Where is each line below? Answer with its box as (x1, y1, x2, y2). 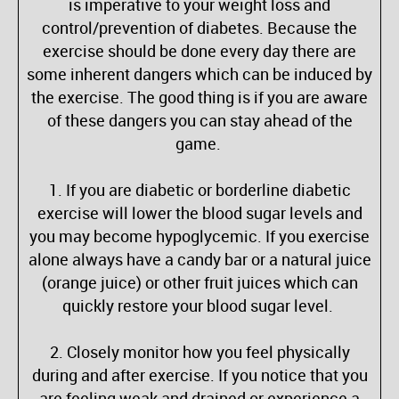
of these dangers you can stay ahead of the (46, 110, 353, 132)
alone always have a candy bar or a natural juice (28, 248, 371, 271)
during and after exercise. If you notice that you (31, 364, 368, 387)
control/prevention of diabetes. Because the (42, 17, 357, 39)
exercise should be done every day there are (43, 40, 356, 62)
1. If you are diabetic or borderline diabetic (48, 179, 351, 201)
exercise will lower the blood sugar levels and (37, 202, 362, 224)
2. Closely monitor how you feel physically (49, 341, 350, 363)
